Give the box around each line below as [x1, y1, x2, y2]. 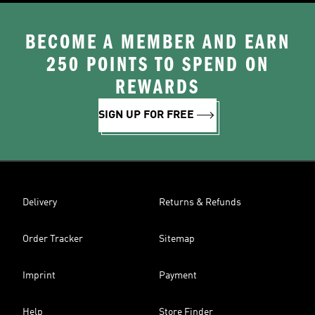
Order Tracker [22, 234, 83, 244]
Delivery [22, 198, 57, 207]
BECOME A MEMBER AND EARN [25, 30, 290, 54]
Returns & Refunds [159, 198, 241, 207]
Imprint [22, 271, 56, 281]
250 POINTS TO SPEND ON [46, 53, 269, 77]
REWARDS [115, 75, 200, 99]
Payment [159, 271, 197, 281]
